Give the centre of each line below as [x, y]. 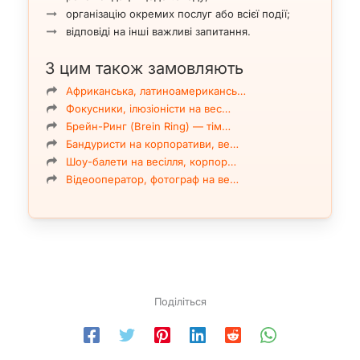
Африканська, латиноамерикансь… [156, 91]
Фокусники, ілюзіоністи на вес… [148, 109]
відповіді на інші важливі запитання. [158, 32]
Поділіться [180, 302]
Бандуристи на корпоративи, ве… [152, 144]
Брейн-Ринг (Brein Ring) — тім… [148, 127]
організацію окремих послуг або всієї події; [178, 14]
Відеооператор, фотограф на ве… [152, 180]
